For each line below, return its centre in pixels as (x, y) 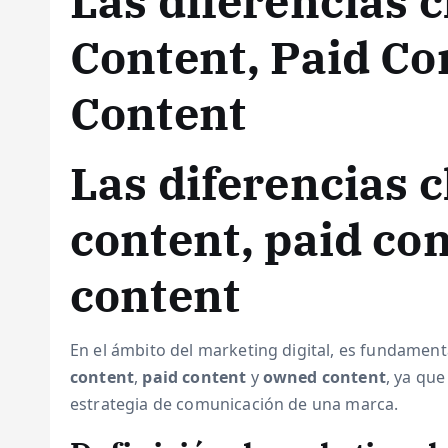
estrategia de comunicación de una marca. (234, 404)
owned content (324, 377)
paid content (194, 377)
